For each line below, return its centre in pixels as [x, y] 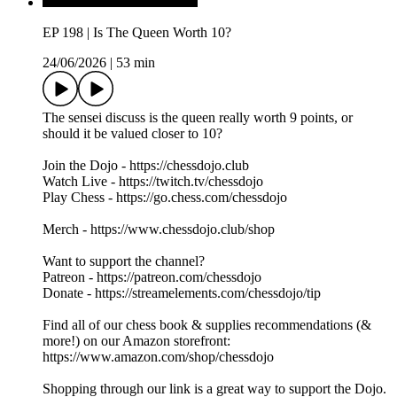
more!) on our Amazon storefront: [136, 341]
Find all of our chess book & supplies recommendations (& [207, 325]
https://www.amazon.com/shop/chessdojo [158, 357]
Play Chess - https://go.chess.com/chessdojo [165, 198]
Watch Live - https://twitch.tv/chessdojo [153, 182]
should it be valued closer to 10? [132, 134]
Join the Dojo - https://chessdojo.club [146, 166]
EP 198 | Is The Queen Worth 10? [137, 33]
